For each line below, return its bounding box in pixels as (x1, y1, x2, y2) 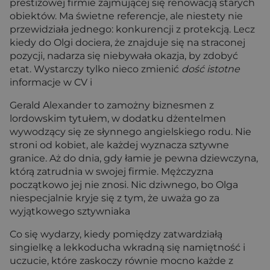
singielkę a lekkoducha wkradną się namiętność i (10, 242, 245, 253)
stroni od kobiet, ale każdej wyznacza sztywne (10, 139, 229, 151)
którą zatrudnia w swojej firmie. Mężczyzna (10, 166, 213, 177)
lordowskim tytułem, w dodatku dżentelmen (10, 113, 226, 124)
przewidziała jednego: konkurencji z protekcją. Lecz (10, 24, 255, 35)
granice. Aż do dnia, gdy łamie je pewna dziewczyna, (10, 152, 258, 164)
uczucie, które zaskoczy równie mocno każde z (10, 255, 233, 266)
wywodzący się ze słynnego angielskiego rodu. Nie (10, 126, 251, 137)
